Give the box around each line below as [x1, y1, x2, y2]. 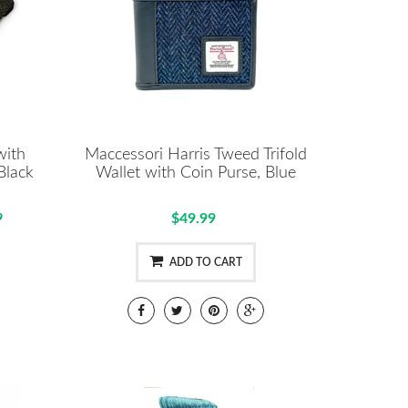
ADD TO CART [168, 256, 242, 268]
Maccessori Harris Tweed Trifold [84, 146, 307, 163]
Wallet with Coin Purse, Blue [95, 164, 296, 181]
